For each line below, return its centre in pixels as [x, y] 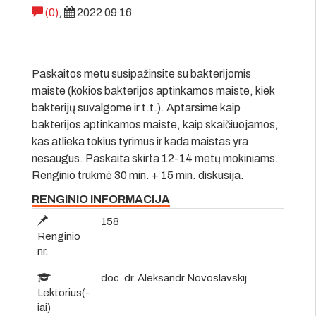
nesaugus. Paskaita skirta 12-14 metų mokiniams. [155, 158]
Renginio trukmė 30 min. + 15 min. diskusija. [138, 175]
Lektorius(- [63, 292]
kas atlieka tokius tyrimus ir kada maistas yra [140, 141]
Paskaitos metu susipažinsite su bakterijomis [141, 73]
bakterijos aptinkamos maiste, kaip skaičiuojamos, [155, 124]
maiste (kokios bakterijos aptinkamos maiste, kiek [153, 90]
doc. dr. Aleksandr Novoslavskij [174, 278]
